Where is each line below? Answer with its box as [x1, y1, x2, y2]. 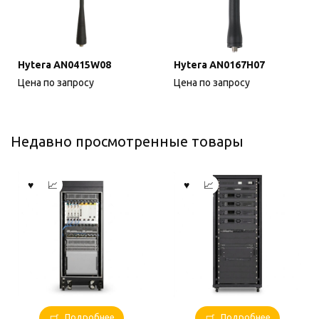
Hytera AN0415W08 [18, 59, 111, 71]
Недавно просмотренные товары [11, 133, 244, 150]
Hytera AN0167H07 [174, 59, 265, 71]
